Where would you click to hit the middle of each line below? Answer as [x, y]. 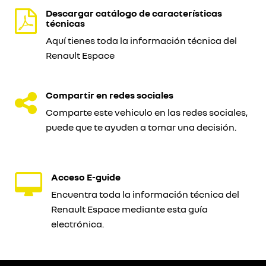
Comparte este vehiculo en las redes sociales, [147, 112]
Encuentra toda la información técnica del [145, 194]
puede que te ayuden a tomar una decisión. [141, 127]
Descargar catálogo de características [134, 13]
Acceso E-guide [86, 177]
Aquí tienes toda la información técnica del [141, 40]
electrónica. [77, 224]
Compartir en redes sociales [110, 95]
